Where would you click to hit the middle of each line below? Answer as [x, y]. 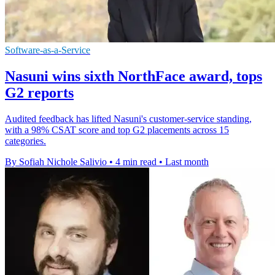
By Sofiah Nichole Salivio [56, 162]
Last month [187, 162]
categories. [25, 141]
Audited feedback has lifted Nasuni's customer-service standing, [128, 119]
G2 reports [39, 93]
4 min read [136, 162]
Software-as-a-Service [48, 50]
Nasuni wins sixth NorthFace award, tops [134, 76]
